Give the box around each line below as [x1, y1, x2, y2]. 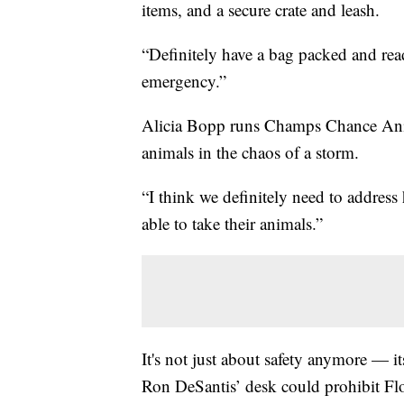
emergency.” [142, 69, 226, 93]
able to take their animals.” [142, 212, 323, 235]
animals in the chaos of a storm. [142, 141, 359, 164]
